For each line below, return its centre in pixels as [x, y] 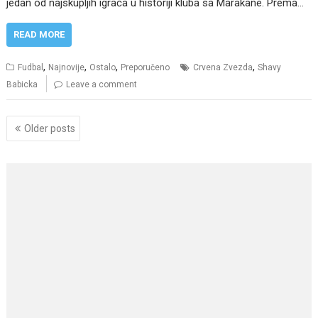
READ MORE [39, 34]
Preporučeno [146, 67]
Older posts [50, 129]
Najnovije [67, 67]
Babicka [22, 84]
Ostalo [103, 67]
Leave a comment [102, 84]
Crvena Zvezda [223, 67]
